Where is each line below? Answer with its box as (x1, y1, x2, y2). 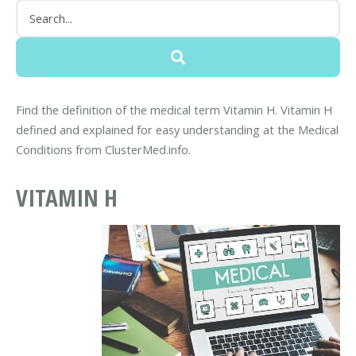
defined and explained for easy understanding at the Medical (16, 121, 339, 137)
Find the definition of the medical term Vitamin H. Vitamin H (16, 101, 332, 118)
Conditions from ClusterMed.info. (16, 141, 191, 157)
